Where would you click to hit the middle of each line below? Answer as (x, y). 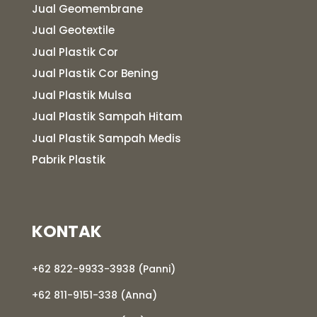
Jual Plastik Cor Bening (95, 74)
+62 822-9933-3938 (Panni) (103, 269)
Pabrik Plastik (68, 160)
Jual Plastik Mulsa (81, 95)
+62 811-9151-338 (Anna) (94, 295)
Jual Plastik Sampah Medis (106, 138)
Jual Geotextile (73, 30)
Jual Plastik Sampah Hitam (107, 117)
